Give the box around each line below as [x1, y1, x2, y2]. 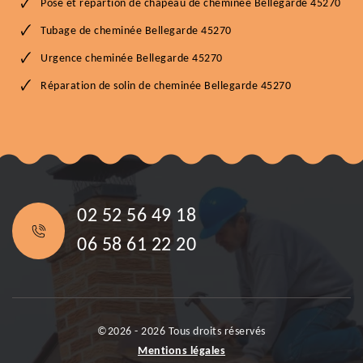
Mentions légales [138, 345, 225, 357]
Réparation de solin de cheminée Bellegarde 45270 [41, 80, 291, 92]
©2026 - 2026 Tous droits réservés [97, 326, 266, 338]
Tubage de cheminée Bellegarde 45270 [41, 25, 232, 37]
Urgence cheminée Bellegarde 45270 [41, 53, 223, 65]
